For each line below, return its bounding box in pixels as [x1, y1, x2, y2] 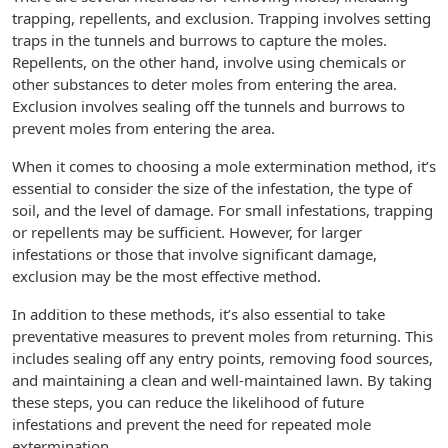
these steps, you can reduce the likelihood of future [12, 392, 364, 412]
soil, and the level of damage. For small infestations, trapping [12, 200, 433, 220]
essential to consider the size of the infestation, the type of [12, 178, 412, 198]
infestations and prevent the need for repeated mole [12, 414, 371, 434]
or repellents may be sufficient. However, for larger [12, 222, 362, 242]
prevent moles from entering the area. [12, 118, 275, 138]
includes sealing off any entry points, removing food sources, [12, 348, 433, 368]
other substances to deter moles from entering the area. [12, 74, 397, 94]
